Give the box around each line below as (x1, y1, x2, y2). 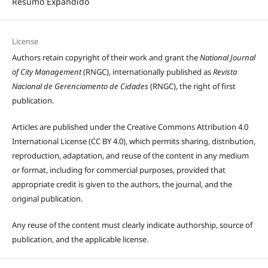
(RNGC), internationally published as (81, 66, 213, 77)
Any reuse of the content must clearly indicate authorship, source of (11, 220, 252, 230)
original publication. (11, 193, 83, 204)
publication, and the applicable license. (11, 234, 148, 245)
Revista (212, 66, 237, 77)
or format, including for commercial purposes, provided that (11, 164, 226, 175)
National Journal (199, 51, 255, 63)
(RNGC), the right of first (148, 80, 236, 92)
